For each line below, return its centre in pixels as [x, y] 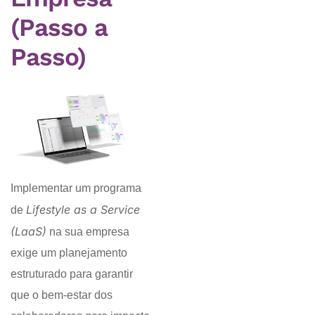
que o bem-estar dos [62, 295]
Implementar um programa [76, 188]
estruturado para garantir [72, 274]
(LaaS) [28, 231]
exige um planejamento [69, 252]
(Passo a [59, 28]
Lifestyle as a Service [83, 209]
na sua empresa [88, 231]
